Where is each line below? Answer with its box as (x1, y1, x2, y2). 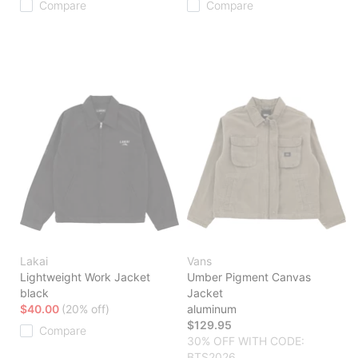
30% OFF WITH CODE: (187, 334, 304, 348)
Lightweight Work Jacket (20, 270, 150, 284)
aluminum (187, 302, 237, 316)
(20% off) (62, 302, 109, 316)
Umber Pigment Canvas (187, 270, 311, 284)
